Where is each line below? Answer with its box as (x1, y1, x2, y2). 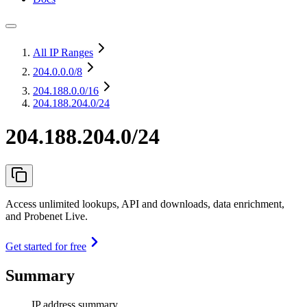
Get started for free (5, 240, 86, 252)
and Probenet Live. (5, 210, 88, 222)
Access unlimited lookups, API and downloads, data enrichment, (5, 197, 284, 210)
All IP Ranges (33, 47, 93, 58)
